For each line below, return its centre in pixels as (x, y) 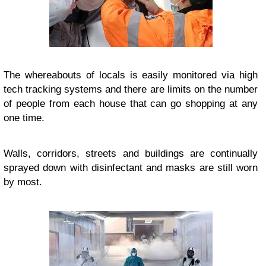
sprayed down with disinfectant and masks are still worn (131, 167)
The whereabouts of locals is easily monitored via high (131, 75)
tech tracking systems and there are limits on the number (131, 89)
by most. (23, 182)
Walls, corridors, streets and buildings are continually (131, 153)
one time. (24, 118)
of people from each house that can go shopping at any (131, 103)
